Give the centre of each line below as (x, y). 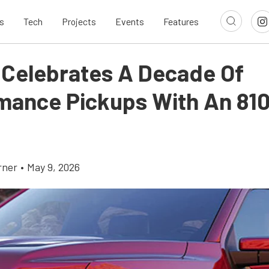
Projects (79, 22)
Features (181, 22)
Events (130, 22)
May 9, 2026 (53, 167)
